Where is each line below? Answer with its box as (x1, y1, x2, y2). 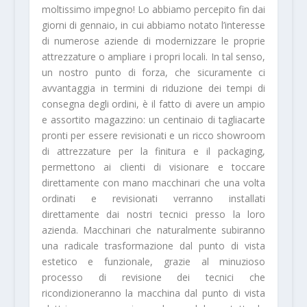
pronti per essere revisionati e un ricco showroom (41, 129, 266, 143)
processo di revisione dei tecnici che (41, 271, 266, 284)
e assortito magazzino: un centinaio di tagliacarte (41, 113, 266, 127)
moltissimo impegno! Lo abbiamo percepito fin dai (41, 3, 266, 16)
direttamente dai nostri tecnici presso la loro (41, 208, 266, 221)
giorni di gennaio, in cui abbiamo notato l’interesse (41, 19, 266, 32)
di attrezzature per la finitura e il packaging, (41, 145, 266, 158)
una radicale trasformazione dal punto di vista (41, 239, 266, 253)
